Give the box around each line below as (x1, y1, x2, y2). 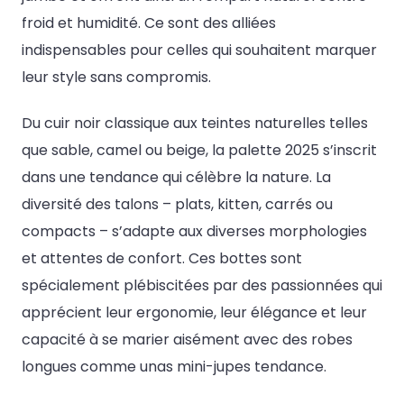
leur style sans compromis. (22, 67, 211, 88)
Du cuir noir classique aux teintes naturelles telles (22, 113, 368, 134)
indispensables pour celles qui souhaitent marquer (22, 40, 377, 61)
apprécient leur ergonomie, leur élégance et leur (22, 302, 367, 324)
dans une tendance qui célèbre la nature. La (22, 167, 331, 188)
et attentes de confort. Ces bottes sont (22, 248, 302, 270)
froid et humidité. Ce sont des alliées (22, 13, 276, 34)
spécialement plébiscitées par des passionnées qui (22, 275, 382, 297)
